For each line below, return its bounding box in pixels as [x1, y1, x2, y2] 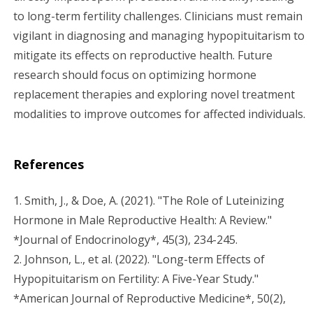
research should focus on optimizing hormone [13, 66, 256, 82]
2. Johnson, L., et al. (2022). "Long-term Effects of [13, 251, 265, 267]
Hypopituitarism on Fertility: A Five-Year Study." [13, 270, 259, 286]
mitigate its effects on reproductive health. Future [13, 47, 272, 63]
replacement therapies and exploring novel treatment [13, 86, 295, 102]
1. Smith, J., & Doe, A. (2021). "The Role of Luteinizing [13, 192, 284, 208]
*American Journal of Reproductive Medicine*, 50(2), [13, 290, 286, 306]
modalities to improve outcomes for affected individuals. [13, 105, 305, 122]
